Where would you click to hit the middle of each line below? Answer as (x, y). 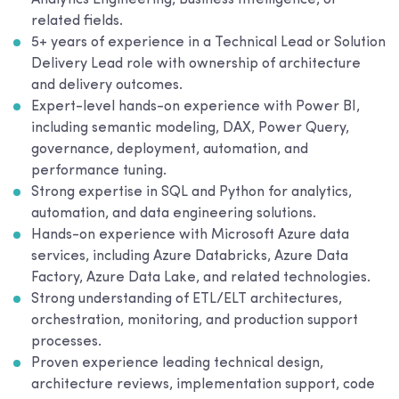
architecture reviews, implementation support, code (203, 385)
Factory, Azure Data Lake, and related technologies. (201, 278)
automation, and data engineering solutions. (174, 214)
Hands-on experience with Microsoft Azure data (190, 235)
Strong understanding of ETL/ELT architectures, (187, 299)
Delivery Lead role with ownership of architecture (196, 64)
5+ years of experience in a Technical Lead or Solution (208, 43)
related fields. (77, 21)
